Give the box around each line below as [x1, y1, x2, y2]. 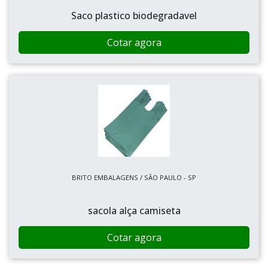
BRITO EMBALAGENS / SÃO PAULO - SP [72, 173, 196, 182]
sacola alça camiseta [87, 204, 181, 217]
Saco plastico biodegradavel [71, 9, 197, 22]
